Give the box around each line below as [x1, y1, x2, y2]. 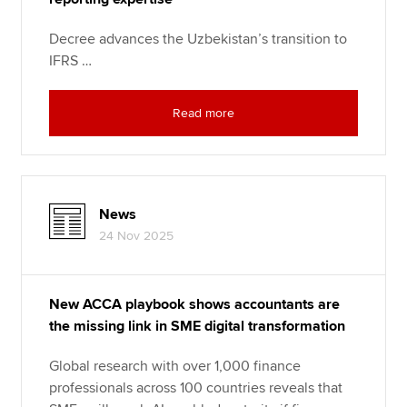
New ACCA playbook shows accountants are [49, 294, 341, 313]
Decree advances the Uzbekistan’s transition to [49, 30, 348, 49]
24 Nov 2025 [99, 227, 174, 243]
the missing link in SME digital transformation [49, 316, 346, 335]
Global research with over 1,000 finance [49, 356, 302, 375]
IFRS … [49, 52, 93, 71]
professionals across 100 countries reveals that [49, 378, 343, 397]
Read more [173, 105, 234, 122]
